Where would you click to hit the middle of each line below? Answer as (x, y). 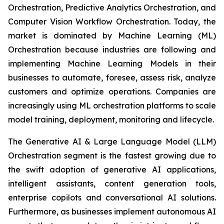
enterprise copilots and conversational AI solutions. (112, 198)
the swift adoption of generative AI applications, (112, 170)
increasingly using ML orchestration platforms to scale (112, 106)
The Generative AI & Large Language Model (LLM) (112, 142)
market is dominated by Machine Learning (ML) (112, 36)
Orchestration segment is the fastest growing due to (112, 156)
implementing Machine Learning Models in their (112, 64)
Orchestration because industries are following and (112, 50)
